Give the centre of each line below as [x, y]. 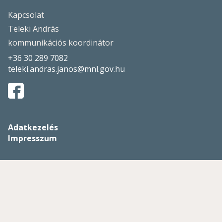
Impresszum [32, 138]
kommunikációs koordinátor [61, 43]
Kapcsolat [26, 15]
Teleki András [33, 29]
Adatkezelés [33, 127]
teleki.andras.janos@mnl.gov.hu [66, 69]
